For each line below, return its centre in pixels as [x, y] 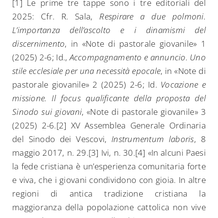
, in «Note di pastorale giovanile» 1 [135, 44]
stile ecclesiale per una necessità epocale [87, 71]
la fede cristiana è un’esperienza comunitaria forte [109, 166]
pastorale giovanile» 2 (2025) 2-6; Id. [87, 85]
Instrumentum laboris [153, 139]
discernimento [39, 44]
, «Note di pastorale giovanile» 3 [144, 112]
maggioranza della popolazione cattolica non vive [109, 207]
